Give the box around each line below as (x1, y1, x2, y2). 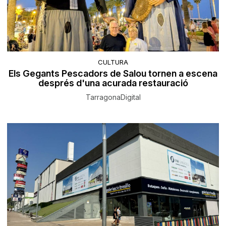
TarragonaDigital (85, 92, 141, 101)
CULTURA (98, 58, 128, 66)
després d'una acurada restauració (38, 77, 188, 88)
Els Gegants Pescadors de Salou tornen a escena (9, 68, 217, 79)
